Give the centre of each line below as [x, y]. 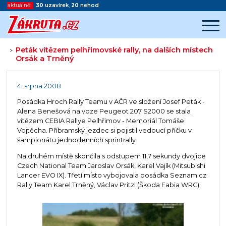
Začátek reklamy [82, 74]
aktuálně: [20, 6]
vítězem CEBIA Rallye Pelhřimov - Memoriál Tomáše [100, 121]
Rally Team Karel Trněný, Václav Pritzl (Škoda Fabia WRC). [109, 185]
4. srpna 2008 [39, 86]
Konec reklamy [82, 80]
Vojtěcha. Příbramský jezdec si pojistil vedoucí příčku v [104, 131]
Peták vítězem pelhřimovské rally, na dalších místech [115, 50]
